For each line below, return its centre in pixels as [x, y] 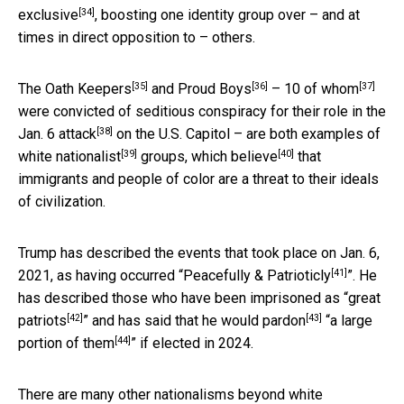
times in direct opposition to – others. [137, 37]
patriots [42, 320]
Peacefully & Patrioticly [257, 275]
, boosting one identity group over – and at [227, 14]
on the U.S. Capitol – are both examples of [247, 133]
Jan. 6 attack [57, 133]
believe [254, 156]
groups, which [184, 156]
